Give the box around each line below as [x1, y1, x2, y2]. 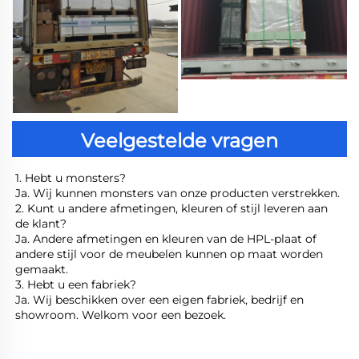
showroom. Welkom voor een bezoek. [15, 307, 229, 322]
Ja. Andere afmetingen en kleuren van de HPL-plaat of [15, 231, 317, 246]
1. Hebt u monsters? [15, 170, 129, 185]
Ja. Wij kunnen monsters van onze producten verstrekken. [15, 185, 343, 200]
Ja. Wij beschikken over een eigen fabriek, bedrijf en [15, 292, 304, 307]
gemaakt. [15, 261, 71, 276]
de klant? [15, 216, 70, 231]
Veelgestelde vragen [81, 128, 278, 152]
